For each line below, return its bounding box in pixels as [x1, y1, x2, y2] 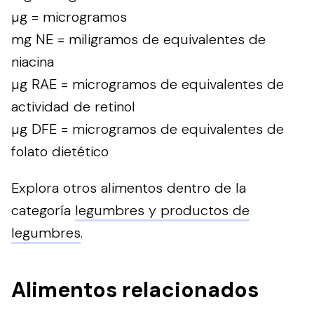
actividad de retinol [11, 97, 135, 116]
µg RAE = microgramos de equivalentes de [11, 75, 284, 94]
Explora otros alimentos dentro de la [11, 179, 246, 198]
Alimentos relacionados [11, 276, 259, 304]
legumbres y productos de [75, 201, 250, 220]
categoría [11, 201, 75, 220]
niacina [11, 53, 54, 71]
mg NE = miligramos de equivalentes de [11, 30, 266, 49]
